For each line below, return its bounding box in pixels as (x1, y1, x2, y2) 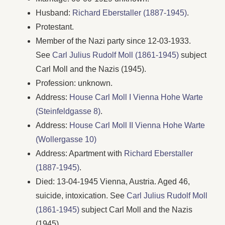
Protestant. (36, 22, 74, 31)
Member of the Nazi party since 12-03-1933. (36, 36, 191, 45)
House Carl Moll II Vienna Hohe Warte (69, 121, 205, 130)
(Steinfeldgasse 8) (36, 106, 101, 116)
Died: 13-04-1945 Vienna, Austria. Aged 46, (36, 177, 190, 186)
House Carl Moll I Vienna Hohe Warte (69, 92, 203, 101)
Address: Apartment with (36, 149, 125, 158)
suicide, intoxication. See (36, 191, 127, 200)
